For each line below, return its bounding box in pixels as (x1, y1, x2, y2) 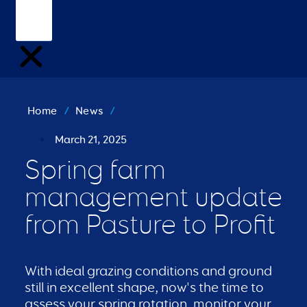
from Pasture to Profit (25, 208, 275, 241)
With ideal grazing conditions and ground (25, 262, 272, 280)
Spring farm (25, 153, 166, 186)
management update (25, 180, 282, 213)
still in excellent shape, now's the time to (25, 278, 264, 296)
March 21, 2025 (55, 132, 127, 147)
